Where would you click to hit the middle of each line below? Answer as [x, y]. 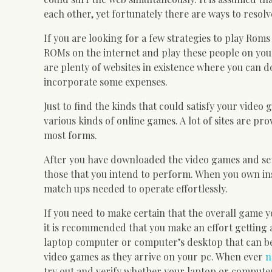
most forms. [70, 135]
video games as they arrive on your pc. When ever [155, 256]
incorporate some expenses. [106, 81]
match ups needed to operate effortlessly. [136, 188]
